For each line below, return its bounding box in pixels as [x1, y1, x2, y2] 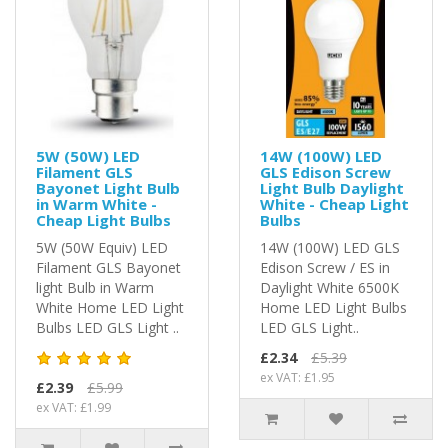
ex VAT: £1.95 [260, 368, 335, 386]
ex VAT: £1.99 [36, 398, 111, 416]
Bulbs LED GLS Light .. [36, 317, 179, 337]
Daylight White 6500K [260, 277, 399, 297]
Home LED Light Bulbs [260, 297, 407, 317]
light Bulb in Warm [36, 277, 154, 297]
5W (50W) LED [36, 145, 140, 166]
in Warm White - [36, 193, 157, 214]
